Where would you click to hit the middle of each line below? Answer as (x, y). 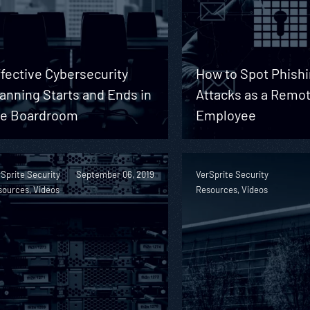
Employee (226, 115)
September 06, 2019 (116, 174)
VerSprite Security (232, 174)
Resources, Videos (232, 189)
